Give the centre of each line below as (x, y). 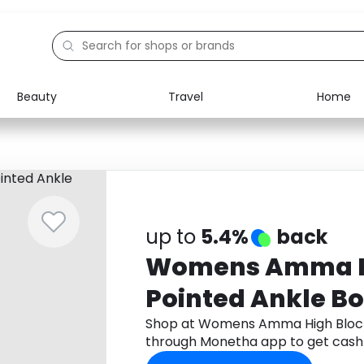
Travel (185, 96)
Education (78, 164)
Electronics (81, 127)
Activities (76, 201)
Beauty (37, 96)
